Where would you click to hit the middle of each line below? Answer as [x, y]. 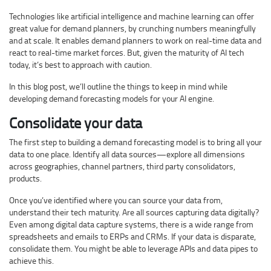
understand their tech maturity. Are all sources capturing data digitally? [134, 212]
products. [25, 178]
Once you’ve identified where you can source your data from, [116, 200]
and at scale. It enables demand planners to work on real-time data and [135, 41]
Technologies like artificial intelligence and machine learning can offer [132, 16]
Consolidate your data [76, 123]
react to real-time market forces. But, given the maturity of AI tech [127, 53]
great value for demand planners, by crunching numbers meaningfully [132, 28]
